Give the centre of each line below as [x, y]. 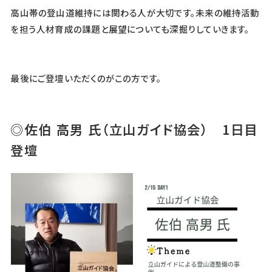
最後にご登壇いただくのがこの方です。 [86, 78]
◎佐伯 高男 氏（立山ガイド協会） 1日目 [134, 129]
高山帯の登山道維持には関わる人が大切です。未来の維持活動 [135, 12]
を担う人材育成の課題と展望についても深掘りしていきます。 [130, 29]
